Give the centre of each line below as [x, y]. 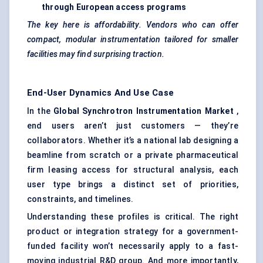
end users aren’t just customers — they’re [133, 126]
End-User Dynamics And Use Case [100, 93]
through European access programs [114, 7]
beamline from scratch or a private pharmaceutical [133, 155]
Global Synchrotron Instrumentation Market [144, 111]
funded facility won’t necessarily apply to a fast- [133, 246]
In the [41, 111]
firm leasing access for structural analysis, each [133, 170]
